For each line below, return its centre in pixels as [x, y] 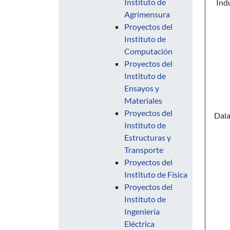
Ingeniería [142, 211]
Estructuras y [148, 137]
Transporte [144, 150]
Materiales [143, 100]
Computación [148, 51]
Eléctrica [139, 224]
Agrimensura [147, 14]
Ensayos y [142, 88]
